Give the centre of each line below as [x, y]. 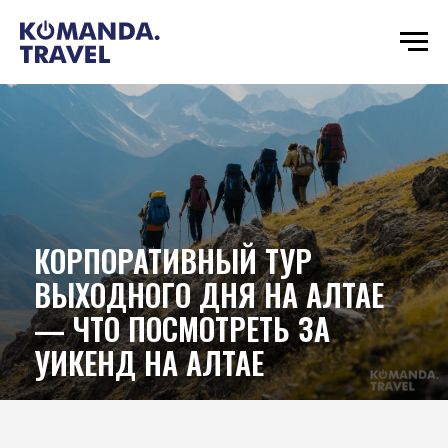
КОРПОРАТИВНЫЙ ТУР [173, 260]
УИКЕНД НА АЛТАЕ [149, 362]
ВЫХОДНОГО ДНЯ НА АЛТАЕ [209, 294]
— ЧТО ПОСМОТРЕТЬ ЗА [182, 328]
